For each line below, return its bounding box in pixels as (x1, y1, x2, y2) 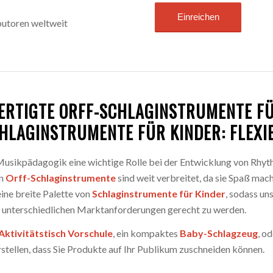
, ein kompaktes (113, 227, 180, 239)
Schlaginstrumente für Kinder (92, 187, 226, 199)
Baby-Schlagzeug (180, 227, 258, 239)
